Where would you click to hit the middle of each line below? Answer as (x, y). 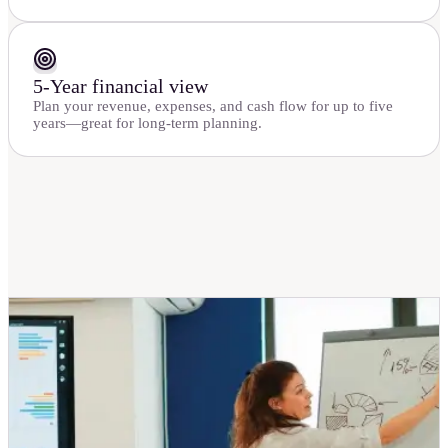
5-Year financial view (120, 85)
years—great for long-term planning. (147, 122)
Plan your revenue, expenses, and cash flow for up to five (213, 105)
